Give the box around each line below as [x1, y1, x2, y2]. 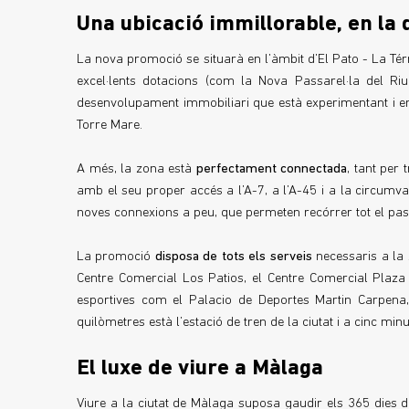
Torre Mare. [77, 119, 142, 133]
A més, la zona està [77, 163, 196, 177]
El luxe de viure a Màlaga [77, 358, 323, 381]
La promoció [77, 250, 155, 265]
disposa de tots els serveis [154, 250, 312, 265]
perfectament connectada [195, 163, 348, 177]
